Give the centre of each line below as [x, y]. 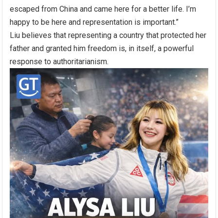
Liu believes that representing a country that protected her [108, 35]
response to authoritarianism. [59, 61]
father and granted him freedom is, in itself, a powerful [102, 48]
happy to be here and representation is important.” [94, 22]
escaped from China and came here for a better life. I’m [103, 9]
